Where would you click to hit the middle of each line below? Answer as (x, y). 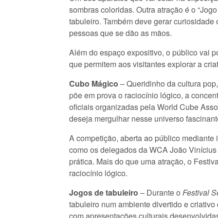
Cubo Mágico (95, 83)
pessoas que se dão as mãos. (120, 33)
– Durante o (160, 192)
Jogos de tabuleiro (104, 192)
